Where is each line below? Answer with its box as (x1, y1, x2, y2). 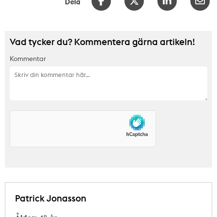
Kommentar (10, 54, 46, 63)
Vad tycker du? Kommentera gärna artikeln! (10, 35, 195, 47)
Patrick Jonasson (15, 192, 86, 204)
